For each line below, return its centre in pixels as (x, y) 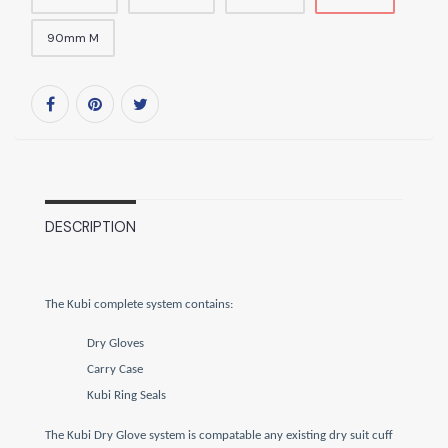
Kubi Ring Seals (126, 396)
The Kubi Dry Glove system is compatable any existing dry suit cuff (219, 435)
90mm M (73, 37)
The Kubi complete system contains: (139, 305)
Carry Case (115, 370)
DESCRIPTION (90, 227)
